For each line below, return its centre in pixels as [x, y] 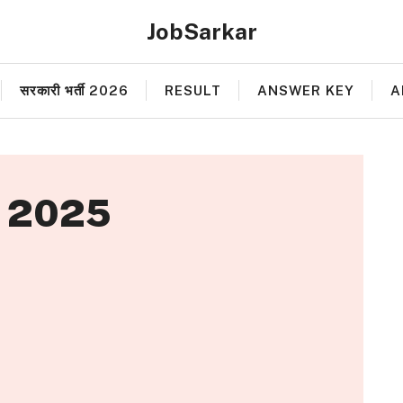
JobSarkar [201, 31]
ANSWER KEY [306, 90]
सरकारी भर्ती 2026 [74, 90]
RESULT [193, 90]
